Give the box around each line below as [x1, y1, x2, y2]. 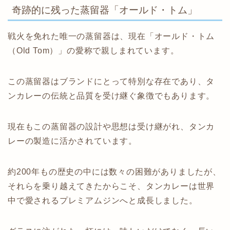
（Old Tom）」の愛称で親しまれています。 [8, 46, 179, 55]
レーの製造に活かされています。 [8, 136, 137, 145]
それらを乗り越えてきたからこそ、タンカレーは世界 [8, 181, 215, 190]
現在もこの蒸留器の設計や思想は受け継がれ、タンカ [8, 122, 215, 131]
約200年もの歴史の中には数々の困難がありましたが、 [8, 167, 221, 176]
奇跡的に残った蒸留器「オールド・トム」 [12, 4, 197, 15]
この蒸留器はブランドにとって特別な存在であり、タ [8, 76, 215, 86]
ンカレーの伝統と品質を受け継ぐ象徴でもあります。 [8, 91, 215, 100]
